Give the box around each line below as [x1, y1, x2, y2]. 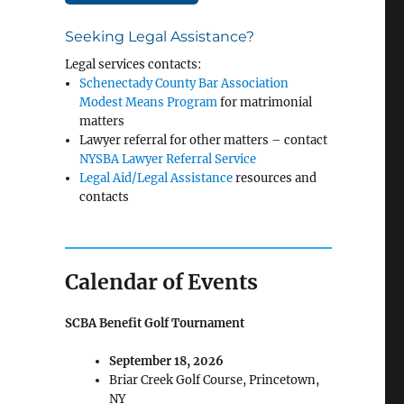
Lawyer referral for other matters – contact [79, 132, 328, 148]
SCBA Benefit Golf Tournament [64, 316, 244, 331]
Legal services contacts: [64, 56, 201, 72]
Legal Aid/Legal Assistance [79, 170, 234, 186]
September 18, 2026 [108, 353, 224, 369]
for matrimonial [217, 94, 313, 110]
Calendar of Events [64, 269, 258, 295]
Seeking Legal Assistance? [64, 27, 254, 45]
